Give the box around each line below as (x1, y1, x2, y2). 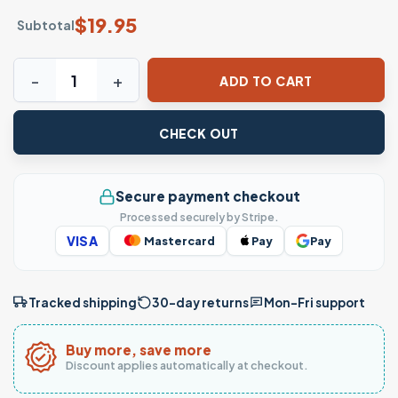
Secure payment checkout (115, 187, 300, 205)
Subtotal (17, 16, 75, 33)
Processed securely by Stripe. (119, 210, 279, 224)
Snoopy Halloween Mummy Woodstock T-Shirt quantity (14, 60, 382, 77)
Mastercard (144, 233, 216, 248)
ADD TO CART (219, 73, 313, 90)
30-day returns (152, 295, 249, 311)
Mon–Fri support (264, 295, 365, 311)
